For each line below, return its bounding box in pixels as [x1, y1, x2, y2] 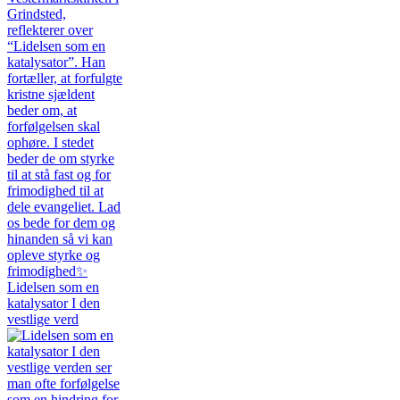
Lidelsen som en [7, 279, 99, 296]
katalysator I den [7, 296, 100, 312]
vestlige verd [7, 312, 79, 328]
